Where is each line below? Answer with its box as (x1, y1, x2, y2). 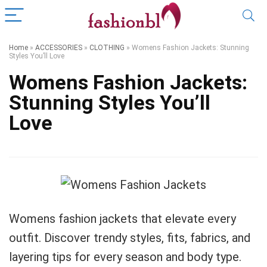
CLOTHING (89, 44, 125, 52)
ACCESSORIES (35, 44, 82, 52)
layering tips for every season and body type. (9, 250, 241, 264)
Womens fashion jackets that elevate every (9, 212, 236, 226)
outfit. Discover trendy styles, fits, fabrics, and (9, 231, 250, 245)
